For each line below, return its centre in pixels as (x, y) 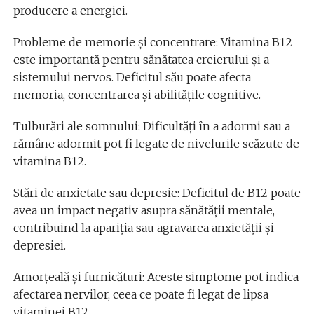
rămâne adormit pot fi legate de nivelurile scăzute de (156, 143)
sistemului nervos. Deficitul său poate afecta (132, 77)
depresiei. (39, 245)
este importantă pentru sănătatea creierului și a (141, 59)
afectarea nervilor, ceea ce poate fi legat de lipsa (141, 294)
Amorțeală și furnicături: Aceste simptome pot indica (156, 277)
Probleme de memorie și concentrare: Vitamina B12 (152, 42)
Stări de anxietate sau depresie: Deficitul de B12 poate (157, 192)
